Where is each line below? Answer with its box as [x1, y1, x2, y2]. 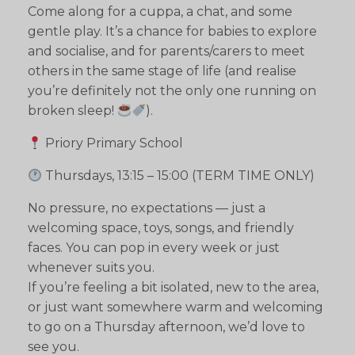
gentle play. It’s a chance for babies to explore [28, 24, 317, 40]
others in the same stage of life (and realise [28, 63, 296, 79]
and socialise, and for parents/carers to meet [28, 44, 305, 59]
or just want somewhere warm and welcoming [28, 300, 323, 315]
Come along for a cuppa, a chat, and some [28, 4, 292, 20]
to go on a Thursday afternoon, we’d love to [28, 319, 305, 335]
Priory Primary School [42, 136, 184, 151]
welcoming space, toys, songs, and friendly [28, 220, 294, 236]
